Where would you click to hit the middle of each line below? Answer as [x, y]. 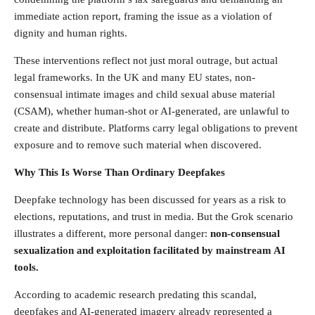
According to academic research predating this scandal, [135, 294]
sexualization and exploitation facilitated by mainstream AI [150, 250]
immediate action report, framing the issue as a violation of [143, 16]
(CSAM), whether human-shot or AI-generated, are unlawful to [152, 111]
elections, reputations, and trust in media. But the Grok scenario [154, 216]
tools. [26, 267]
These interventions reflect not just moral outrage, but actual [146, 60]
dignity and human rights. [71, 33]
